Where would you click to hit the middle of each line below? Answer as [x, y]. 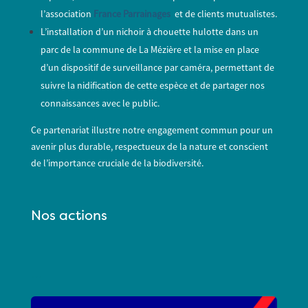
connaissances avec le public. [100, 103]
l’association [67, 14]
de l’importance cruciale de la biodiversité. [117, 163]
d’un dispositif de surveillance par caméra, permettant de [157, 68]
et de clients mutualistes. [224, 14]
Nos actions [69, 217]
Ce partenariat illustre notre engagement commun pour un [152, 130]
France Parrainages [132, 14]
